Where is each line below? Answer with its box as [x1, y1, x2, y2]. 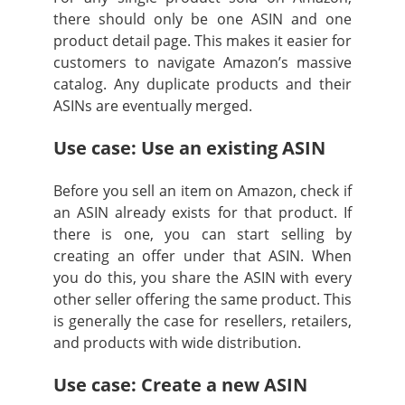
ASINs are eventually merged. [53, 95, 252, 116]
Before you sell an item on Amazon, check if [53, 180, 352, 201]
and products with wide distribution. [53, 332, 301, 353]
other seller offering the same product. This [53, 288, 352, 309]
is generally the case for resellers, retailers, [53, 310, 352, 331]
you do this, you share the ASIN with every [53, 267, 352, 287]
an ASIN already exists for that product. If [53, 202, 352, 222]
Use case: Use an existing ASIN [53, 135, 330, 160]
